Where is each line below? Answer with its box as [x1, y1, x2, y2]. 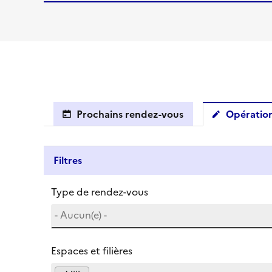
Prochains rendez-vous [76, 107, 183, 121]
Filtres [53, 153, 82, 168]
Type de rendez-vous [51, 185, 148, 199]
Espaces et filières [51, 243, 132, 258]
